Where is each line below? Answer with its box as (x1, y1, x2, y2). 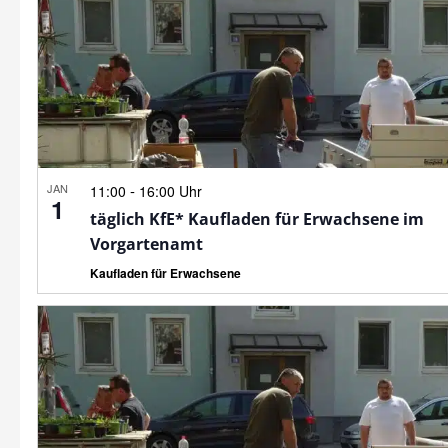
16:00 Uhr (138, 180, 202, 201)
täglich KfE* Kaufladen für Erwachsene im (89, 207, 424, 230)
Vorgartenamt (89, 232, 203, 255)
